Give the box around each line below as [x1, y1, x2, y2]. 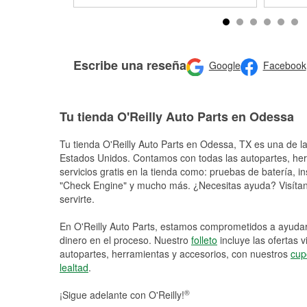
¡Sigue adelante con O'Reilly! [60, 288, 184, 302]
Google [208, 58, 241, 73]
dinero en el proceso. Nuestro [60, 233, 191, 247]
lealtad [60, 260, 88, 274]
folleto [191, 233, 217, 247]
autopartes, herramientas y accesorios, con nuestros [60, 247, 291, 260]
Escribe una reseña [73, 56, 186, 74]
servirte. [60, 192, 95, 206]
